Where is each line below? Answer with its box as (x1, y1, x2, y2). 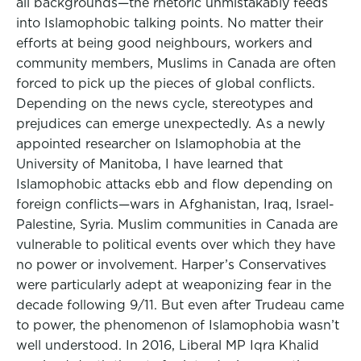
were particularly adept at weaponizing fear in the (16, 277, 331, 293)
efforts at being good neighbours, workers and (16, 35, 313, 51)
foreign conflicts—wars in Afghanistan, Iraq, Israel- (16, 197, 334, 212)
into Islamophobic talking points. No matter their (16, 15, 323, 31)
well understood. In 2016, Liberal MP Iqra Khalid (16, 338, 319, 353)
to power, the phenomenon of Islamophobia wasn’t (16, 317, 339, 333)
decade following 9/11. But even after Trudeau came (16, 297, 344, 313)
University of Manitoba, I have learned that (16, 156, 283, 172)
